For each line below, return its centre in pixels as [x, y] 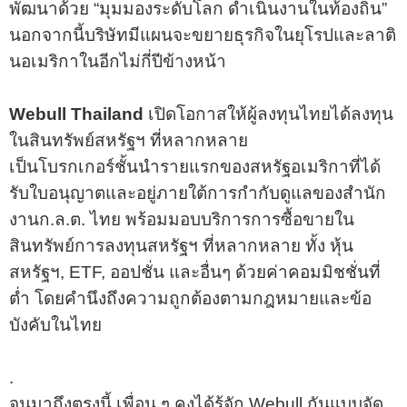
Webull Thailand [76, 114]
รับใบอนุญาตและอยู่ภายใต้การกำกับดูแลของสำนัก [198, 193]
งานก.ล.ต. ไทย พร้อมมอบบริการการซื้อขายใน [182, 219]
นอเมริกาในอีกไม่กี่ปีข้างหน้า [118, 61]
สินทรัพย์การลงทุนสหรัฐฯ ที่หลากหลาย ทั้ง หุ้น [181, 245]
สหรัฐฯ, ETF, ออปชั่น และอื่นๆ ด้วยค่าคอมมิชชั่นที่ [195, 272]
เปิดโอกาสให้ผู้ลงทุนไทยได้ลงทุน [268, 114]
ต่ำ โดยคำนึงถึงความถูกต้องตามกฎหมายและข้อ [190, 298]
